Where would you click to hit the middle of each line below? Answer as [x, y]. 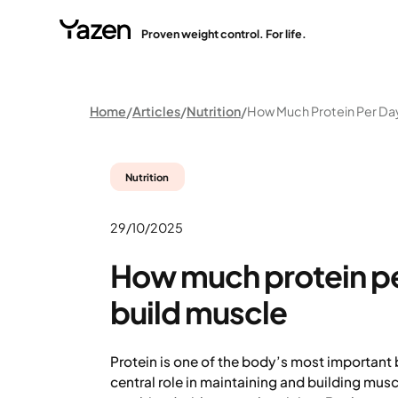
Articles [156, 111]
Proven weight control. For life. [223, 34]
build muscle [198, 311]
